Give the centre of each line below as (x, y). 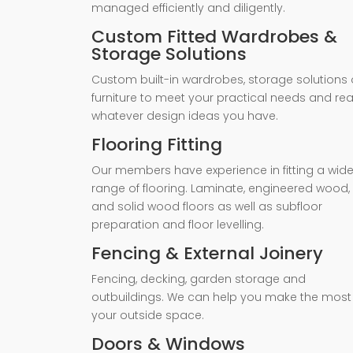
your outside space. (148, 316)
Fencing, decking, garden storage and (199, 279)
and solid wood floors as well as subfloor (207, 207)
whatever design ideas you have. (185, 116)
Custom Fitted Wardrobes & (214, 37)
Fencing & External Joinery (207, 254)
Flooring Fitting (157, 145)
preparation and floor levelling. (178, 225)
